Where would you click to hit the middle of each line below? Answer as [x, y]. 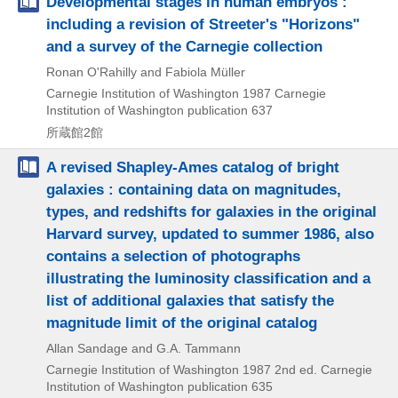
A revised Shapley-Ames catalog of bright [193, 167]
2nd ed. [296, 369]
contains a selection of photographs [173, 255]
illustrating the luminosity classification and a [208, 278]
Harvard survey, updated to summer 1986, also [210, 233]
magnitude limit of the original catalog [182, 322]
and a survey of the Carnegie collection [184, 46]
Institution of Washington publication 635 [159, 386]
